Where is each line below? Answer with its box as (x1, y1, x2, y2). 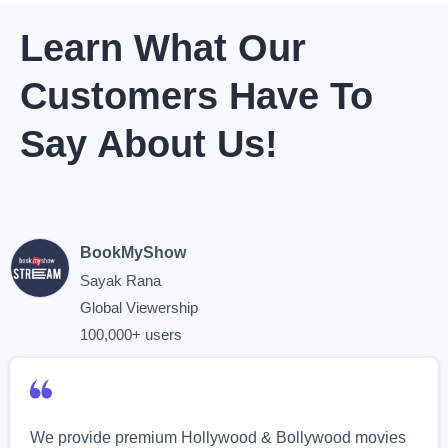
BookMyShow (80, 244, 186, 261)
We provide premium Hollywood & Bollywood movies (30, 429, 406, 446)
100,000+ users (80, 326, 182, 343)
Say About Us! (20, 123, 278, 165)
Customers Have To (20, 75, 373, 117)
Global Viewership (80, 299, 198, 316)
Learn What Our (20, 27, 306, 69)
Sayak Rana (80, 272, 161, 289)
